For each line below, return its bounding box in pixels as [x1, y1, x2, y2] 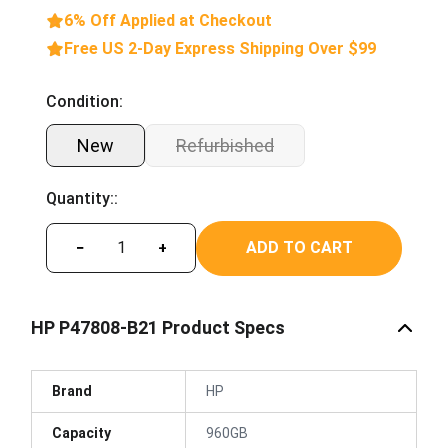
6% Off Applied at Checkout [64, 10, 272, 30]
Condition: [46, 91, 123, 111]
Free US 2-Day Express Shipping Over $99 [64, 38, 376, 58]
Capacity [52, 424, 111, 441]
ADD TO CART [245, 238, 353, 257]
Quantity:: [46, 188, 118, 208]
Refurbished [176, 134, 274, 156]
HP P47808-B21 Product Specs [31, 317, 285, 338]
